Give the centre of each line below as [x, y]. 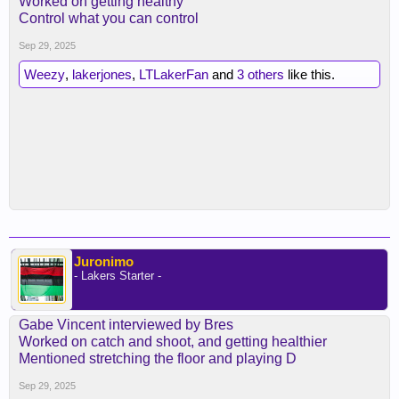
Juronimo [104, 261]
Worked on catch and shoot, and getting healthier [173, 342]
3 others [261, 74]
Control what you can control [109, 18]
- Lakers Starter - [118, 276]
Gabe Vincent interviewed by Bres [126, 325]
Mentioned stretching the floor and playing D [158, 358]
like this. [309, 74]
